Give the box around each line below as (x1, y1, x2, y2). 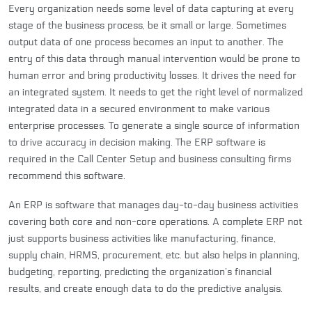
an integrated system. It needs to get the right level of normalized (8, 86, 303, 98)
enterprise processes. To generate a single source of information (8, 119, 299, 132)
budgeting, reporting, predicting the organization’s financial (8, 265, 272, 278)
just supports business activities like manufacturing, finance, (8, 232, 276, 244)
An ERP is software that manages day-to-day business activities (8, 198, 298, 211)
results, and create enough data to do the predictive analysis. (8, 282, 283, 295)
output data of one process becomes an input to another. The (8, 36, 283, 48)
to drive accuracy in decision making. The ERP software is (8, 136, 265, 148)
